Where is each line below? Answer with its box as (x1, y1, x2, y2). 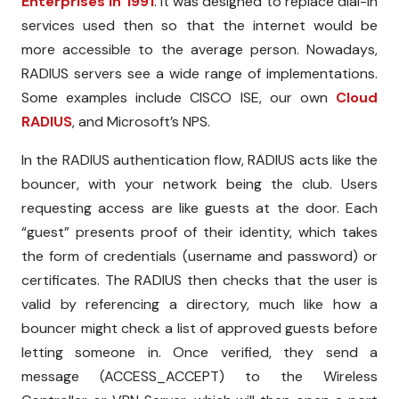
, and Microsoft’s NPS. (72, 111, 210, 131)
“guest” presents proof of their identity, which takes (21, 222, 378, 241)
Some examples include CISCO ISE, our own (21, 87, 336, 107)
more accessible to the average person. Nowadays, (21, 39, 378, 59)
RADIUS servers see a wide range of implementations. (21, 63, 378, 83)
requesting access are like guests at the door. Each (21, 198, 378, 217)
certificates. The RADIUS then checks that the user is (21, 270, 378, 289)
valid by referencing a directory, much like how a (21, 294, 378, 313)
